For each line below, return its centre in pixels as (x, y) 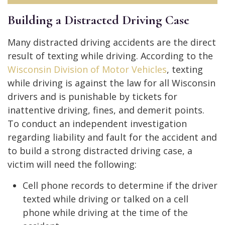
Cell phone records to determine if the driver (120, 185)
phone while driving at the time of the (105, 212)
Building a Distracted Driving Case (98, 20)
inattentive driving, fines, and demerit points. (106, 110)
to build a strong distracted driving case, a (100, 150)
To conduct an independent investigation (97, 123)
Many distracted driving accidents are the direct (112, 42)
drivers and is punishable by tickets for (92, 96)
